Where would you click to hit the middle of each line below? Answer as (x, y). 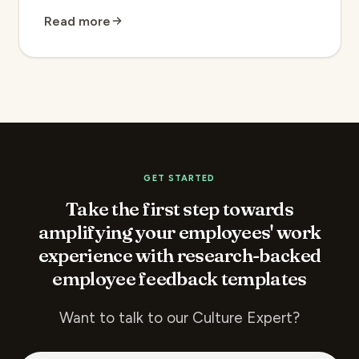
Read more (77, 21)
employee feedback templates (179, 278)
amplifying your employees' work (179, 232)
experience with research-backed (179, 255)
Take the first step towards (179, 208)
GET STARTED (179, 179)
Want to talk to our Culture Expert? (179, 317)
